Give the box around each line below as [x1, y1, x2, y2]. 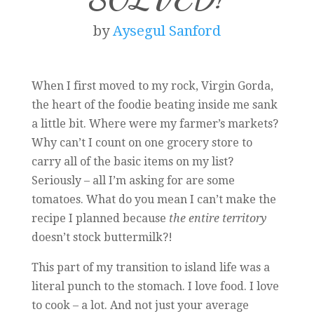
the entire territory [168, 212, 266, 226]
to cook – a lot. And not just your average [31, 299, 249, 313]
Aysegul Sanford [112, 22, 221, 40]
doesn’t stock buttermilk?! [31, 231, 172, 245]
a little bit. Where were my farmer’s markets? [31, 117, 278, 131]
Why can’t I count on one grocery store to [31, 136, 252, 150]
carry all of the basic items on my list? [31, 155, 233, 169]
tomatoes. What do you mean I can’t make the [31, 193, 276, 207]
